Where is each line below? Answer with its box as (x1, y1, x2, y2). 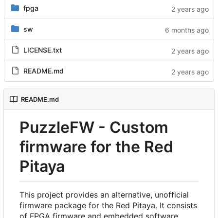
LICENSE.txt (23, 46, 62, 54)
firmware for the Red (19, 137, 173, 157)
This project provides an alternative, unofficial (19, 190, 189, 200)
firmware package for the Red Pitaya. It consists (19, 200, 197, 210)
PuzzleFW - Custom (19, 118, 168, 137)
